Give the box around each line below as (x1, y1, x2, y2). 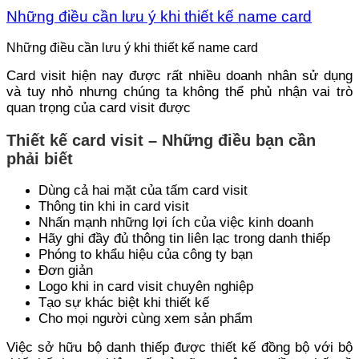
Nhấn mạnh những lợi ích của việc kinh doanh (38, 215, 313, 231)
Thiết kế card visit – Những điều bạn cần (6, 131, 316, 149)
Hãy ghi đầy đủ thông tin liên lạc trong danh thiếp (38, 231, 330, 247)
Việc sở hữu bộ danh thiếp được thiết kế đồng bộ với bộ (6, 340, 353, 356)
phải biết (6, 149, 73, 167)
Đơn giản (38, 263, 93, 279)
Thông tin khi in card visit (38, 199, 189, 215)
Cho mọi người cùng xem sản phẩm (38, 311, 252, 327)
